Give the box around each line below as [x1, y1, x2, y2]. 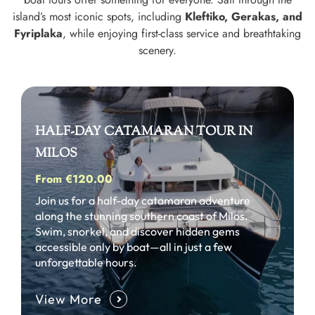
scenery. [139, 42, 176, 58]
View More [35, 291, 102, 308]
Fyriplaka [14, 25, 63, 41]
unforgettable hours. [35, 255, 137, 270]
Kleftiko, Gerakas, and [185, 8, 302, 25]
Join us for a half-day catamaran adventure [35, 193, 250, 208]
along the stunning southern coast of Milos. [35, 209, 248, 224]
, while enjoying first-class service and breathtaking [63, 25, 301, 41]
